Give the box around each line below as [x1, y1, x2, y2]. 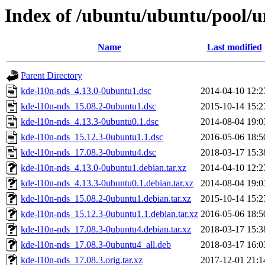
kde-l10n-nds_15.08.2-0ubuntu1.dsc [21, 101, 156, 112]
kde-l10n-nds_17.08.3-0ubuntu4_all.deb [21, 240, 171, 250]
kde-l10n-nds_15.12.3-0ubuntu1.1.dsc [21, 132, 163, 143]
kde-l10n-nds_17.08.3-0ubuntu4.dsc [21, 147, 156, 158]
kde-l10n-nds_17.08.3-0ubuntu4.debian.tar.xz [21, 224, 191, 235]
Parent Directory [21, 70, 82, 81]
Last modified [206, 42, 262, 53]
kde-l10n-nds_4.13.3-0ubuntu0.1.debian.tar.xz [21, 178, 193, 189]
